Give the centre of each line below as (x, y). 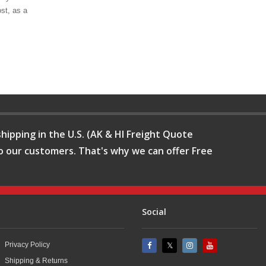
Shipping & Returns (37, 260)
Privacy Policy (28, 244)
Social (154, 211)
